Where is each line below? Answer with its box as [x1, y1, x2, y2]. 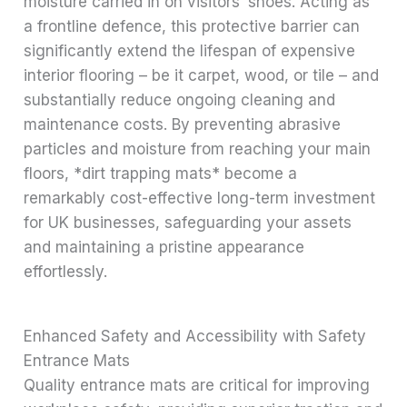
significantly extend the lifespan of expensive [24, 42, 356, 61]
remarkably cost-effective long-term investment [24, 189, 376, 208]
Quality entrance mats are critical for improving [24, 376, 371, 395]
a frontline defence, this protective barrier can [24, 17, 361, 36]
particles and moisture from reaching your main [24, 140, 372, 159]
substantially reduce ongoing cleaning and [24, 91, 336, 110]
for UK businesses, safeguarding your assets [24, 213, 352, 233]
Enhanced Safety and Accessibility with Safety [24, 327, 367, 346]
